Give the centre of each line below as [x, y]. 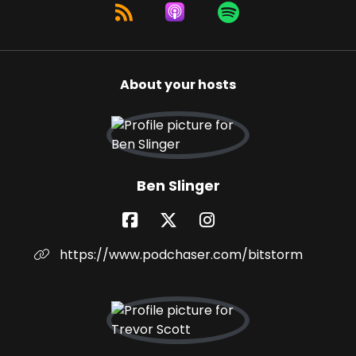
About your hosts [178, 85]
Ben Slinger [178, 186]
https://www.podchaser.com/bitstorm [180, 255]
